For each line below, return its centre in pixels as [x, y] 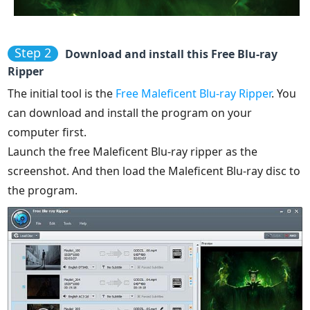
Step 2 [33, 52]
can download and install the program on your [130, 112]
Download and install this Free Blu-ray [172, 54]
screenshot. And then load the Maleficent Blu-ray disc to [154, 171]
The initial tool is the [62, 93]
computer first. [47, 132]
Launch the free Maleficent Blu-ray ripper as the [133, 151]
